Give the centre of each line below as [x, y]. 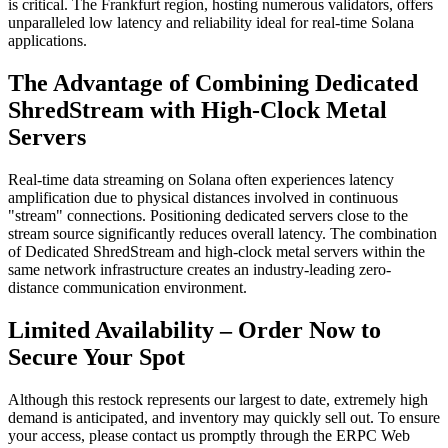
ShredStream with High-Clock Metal [197, 110]
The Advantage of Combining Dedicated [213, 83]
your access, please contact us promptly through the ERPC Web [209, 435]
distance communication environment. [127, 288]
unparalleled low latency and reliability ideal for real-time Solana [211, 23]
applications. [47, 41]
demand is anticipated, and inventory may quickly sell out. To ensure [224, 417]
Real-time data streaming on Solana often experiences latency [201, 180]
